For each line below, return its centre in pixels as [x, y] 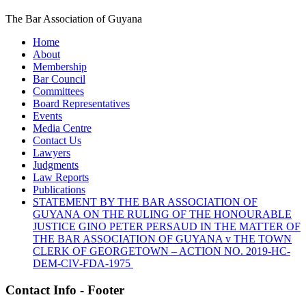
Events [47, 115]
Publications [59, 189]
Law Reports [61, 177]
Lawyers [52, 152]
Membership [60, 66]
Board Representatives [81, 103]
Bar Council [59, 79]
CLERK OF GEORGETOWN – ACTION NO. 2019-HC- [162, 251]
